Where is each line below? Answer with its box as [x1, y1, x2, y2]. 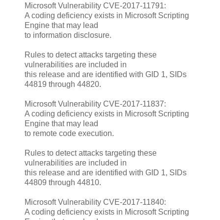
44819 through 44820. [25, 80, 101, 88]
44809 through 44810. [25, 178, 101, 187]
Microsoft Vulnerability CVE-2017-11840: [25, 197, 166, 206]
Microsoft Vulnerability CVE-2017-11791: [25, 1, 166, 10]
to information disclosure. [25, 30, 111, 39]
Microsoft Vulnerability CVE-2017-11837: [25, 99, 166, 108]
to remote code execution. [25, 129, 114, 137]
